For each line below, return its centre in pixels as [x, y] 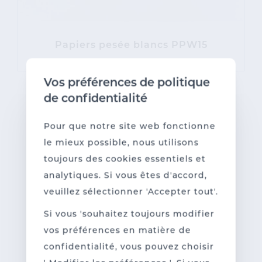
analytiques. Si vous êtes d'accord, [125, 176]
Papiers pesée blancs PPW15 [131, 45]
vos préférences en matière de [117, 231]
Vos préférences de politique [127, 83]
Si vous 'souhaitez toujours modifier [129, 214]
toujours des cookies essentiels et [125, 159]
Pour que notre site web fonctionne [130, 127]
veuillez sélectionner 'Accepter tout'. [131, 192]
